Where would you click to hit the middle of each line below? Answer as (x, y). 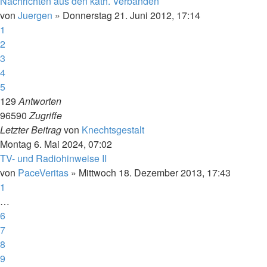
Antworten (40, 101)
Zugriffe (46, 115)
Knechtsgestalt (113, 130)
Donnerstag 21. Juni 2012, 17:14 (131, 15)
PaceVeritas (43, 173)
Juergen (35, 15)
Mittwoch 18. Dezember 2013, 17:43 (155, 173)
